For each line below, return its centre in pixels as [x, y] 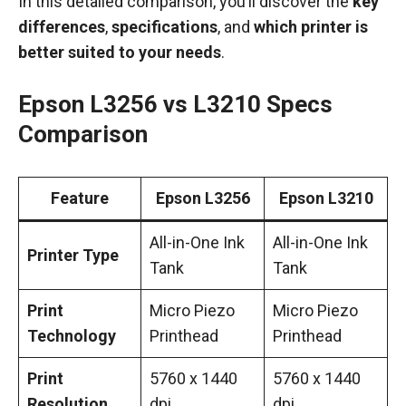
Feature [80, 198]
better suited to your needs [120, 52]
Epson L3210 [326, 198]
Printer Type [73, 255]
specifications [164, 27]
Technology [72, 336]
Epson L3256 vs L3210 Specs [175, 104]
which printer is [311, 27]
